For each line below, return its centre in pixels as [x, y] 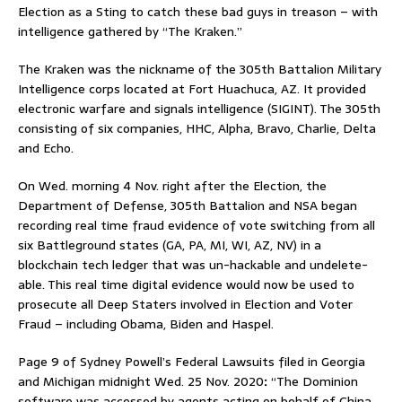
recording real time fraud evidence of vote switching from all [197, 226]
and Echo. [46, 149]
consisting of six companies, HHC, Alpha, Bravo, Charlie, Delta [197, 129]
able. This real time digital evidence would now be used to [186, 285]
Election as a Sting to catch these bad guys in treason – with [198, 12]
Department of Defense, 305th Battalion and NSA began [188, 206]
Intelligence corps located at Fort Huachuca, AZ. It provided [192, 89]
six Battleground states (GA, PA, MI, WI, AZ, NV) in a [170, 245]
